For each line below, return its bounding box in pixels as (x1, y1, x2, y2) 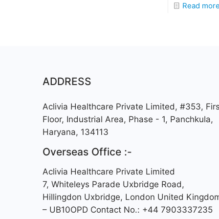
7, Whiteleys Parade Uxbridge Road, (42, 179, 184, 190)
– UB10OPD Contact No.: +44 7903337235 (42, 205, 213, 215)
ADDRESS (42, 75, 91, 88)
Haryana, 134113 (42, 127, 109, 137)
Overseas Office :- (42, 146, 132, 158)
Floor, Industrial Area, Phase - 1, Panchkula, (42, 114, 213, 125)
